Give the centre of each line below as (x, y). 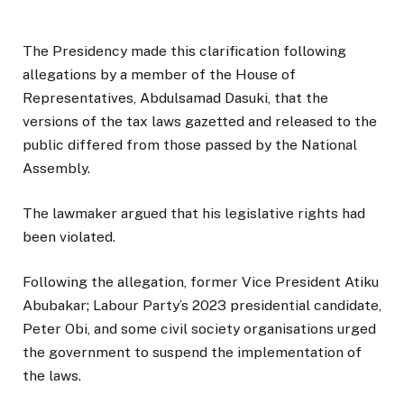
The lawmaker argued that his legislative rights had (194, 213)
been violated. (69, 236)
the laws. (52, 376)
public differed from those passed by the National (190, 144)
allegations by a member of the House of (159, 74)
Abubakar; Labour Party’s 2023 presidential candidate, (202, 306)
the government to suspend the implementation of (192, 353)
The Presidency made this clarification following (184, 50)
